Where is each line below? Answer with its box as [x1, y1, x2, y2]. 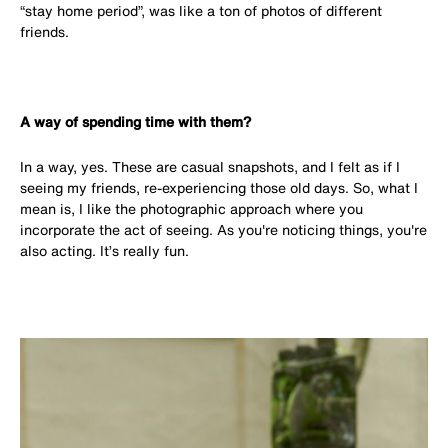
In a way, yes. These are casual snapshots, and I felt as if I [20, 156, 400, 178]
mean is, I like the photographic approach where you [20, 198, 363, 220]
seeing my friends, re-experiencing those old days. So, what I [20, 177, 418, 199]
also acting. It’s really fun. [20, 240, 189, 262]
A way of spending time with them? [20, 111, 251, 133]
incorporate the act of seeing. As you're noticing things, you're [20, 219, 427, 241]
